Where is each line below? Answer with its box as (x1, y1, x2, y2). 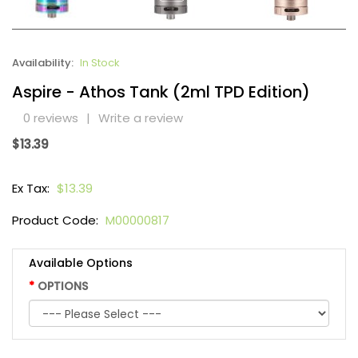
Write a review (98, 109, 183, 127)
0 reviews (23, 109, 78, 127)
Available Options (29, 255, 133, 272)
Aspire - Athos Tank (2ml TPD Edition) (12, 81, 310, 104)
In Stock (80, 55, 120, 71)
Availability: (12, 55, 76, 71)
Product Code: (12, 212, 101, 229)
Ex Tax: (12, 180, 53, 197)
